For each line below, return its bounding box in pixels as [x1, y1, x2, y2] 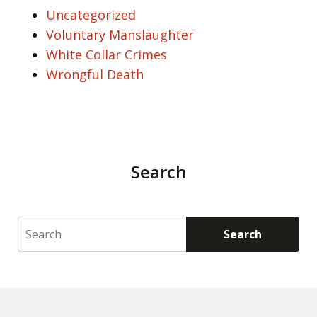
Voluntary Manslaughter [46, 26, 194, 43]
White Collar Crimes [46, 46, 167, 63]
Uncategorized [46, 6, 136, 23]
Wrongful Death [46, 66, 144, 83]
